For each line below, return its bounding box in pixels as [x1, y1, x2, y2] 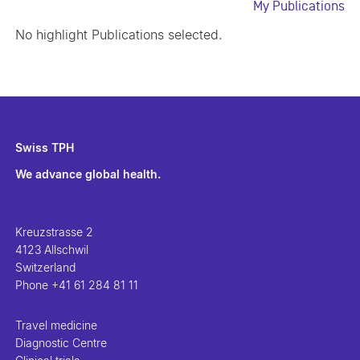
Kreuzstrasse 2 [15, 224, 94, 239]
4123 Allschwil [15, 242, 89, 256]
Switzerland [15, 260, 76, 274]
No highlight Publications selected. [15, 26, 223, 43]
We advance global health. [15, 166, 162, 181]
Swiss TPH [15, 140, 75, 154]
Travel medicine [15, 317, 98, 332]
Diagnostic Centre [15, 335, 108, 350]
